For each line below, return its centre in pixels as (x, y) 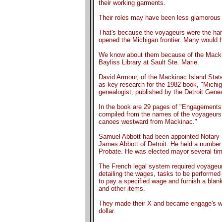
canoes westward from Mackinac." (148, 121)
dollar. (107, 211)
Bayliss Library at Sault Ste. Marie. (149, 62)
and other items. (122, 188)
